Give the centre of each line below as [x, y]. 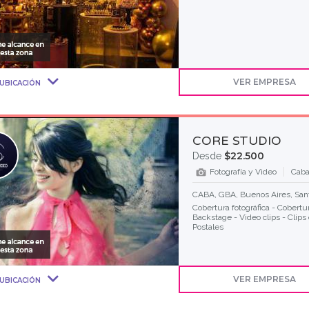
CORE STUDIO [237, 141]
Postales [208, 227]
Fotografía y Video [243, 172]
